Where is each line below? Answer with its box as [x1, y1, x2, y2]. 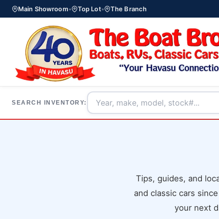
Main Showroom [18, 5, 68, 13]
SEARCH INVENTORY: [12, 99, 87, 106]
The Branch [110, 5, 147, 13]
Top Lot [77, 5, 101, 13]
